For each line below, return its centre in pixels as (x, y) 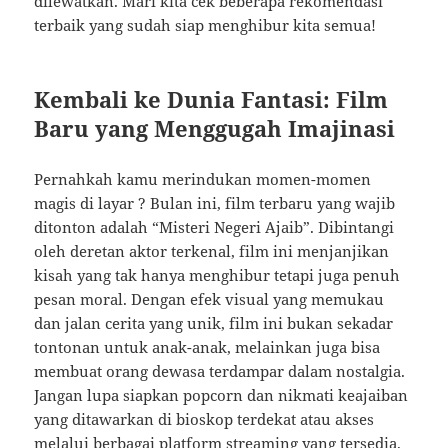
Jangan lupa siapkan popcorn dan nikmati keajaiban (221, 395)
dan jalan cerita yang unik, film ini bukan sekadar (214, 323)
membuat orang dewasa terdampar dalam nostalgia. (220, 371)
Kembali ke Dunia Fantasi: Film (211, 99)
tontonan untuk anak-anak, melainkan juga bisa (207, 347)
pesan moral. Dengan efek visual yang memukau (209, 299)
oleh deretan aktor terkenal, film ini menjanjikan (212, 251)
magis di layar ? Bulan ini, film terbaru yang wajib (215, 203)
